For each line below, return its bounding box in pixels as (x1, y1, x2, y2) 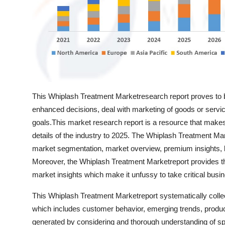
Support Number (8, 53, 71, 63)
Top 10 (8, 4, 33, 14)
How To (8, 28, 37, 38)
